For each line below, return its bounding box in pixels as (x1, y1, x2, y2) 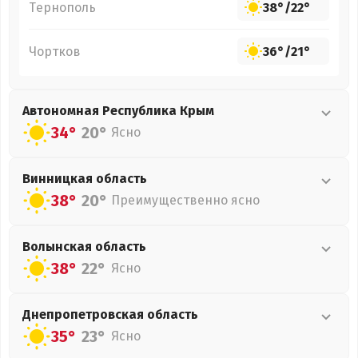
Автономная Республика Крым (22, 103, 214, 118)
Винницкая (22, 171, 96, 186)
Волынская (22, 239, 95, 254)
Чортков (29, 43, 81, 59)
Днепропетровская (22, 307, 147, 322)
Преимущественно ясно (111, 193, 260, 208)
